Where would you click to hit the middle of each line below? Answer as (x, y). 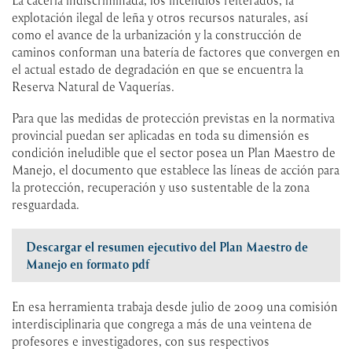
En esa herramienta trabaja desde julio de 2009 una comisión (175, 306)
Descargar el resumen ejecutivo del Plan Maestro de (167, 246)
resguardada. (46, 204)
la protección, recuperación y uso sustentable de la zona (161, 187)
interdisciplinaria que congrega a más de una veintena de (162, 323)
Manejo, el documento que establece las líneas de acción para (176, 169)
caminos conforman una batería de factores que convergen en (176, 51)
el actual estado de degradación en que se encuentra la (158, 69)
